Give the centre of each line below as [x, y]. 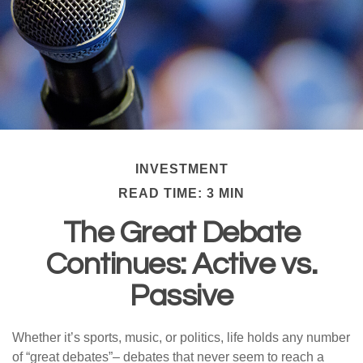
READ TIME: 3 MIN [181, 193]
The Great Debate [181, 233]
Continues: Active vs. [181, 265]
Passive [181, 296]
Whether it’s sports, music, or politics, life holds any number [181, 337]
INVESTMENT [181, 169]
